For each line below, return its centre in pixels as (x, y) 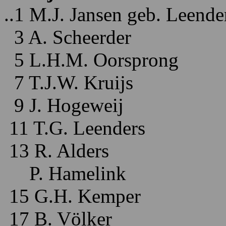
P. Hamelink (65, 173)
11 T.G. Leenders (75, 128)
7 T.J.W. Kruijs (69, 82)
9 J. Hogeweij (64, 105)
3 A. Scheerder (68, 37)
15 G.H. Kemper (72, 196)
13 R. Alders (56, 151)
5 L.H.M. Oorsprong (91, 60)
